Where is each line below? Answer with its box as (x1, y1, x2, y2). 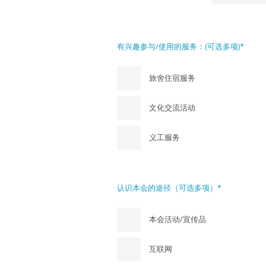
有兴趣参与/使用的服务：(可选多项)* (117, 42, 244, 52)
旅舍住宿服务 (149, 73, 195, 83)
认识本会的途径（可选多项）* (117, 183, 221, 193)
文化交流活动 (149, 103, 195, 113)
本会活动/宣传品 (149, 214, 206, 224)
